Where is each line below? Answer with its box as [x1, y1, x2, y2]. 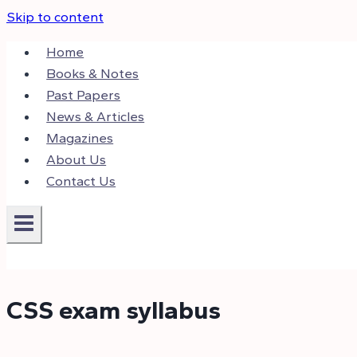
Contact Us [46, 173, 116, 189]
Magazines [46, 130, 114, 146]
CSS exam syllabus [6, 294, 221, 325]
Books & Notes [46, 65, 139, 81]
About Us [46, 151, 107, 167]
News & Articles [46, 108, 145, 124]
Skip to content [6, 9, 104, 25]
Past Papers [46, 87, 121, 103]
